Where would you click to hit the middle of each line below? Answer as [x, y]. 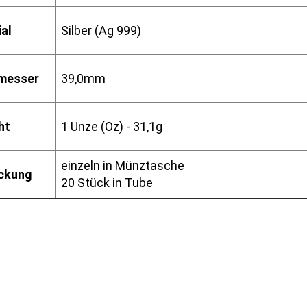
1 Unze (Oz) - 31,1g [109, 126]
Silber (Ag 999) [98, 30]
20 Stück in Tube [104, 183]
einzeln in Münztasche [120, 165]
